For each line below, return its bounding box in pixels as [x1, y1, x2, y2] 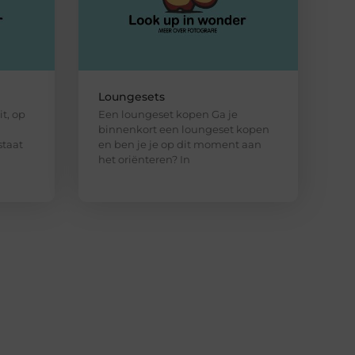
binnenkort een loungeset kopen [97, 123, 269, 136]
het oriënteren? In [97, 153, 190, 166]
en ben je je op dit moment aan [97, 138, 261, 151]
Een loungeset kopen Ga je [97, 108, 238, 121]
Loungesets [97, 90, 165, 105]
